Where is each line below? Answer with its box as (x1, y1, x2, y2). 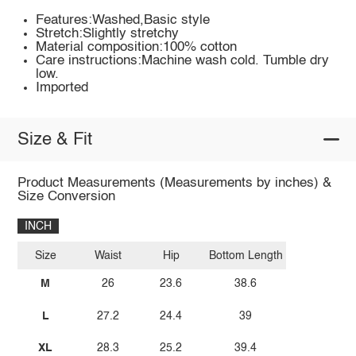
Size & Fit (17, 130, 92, 149)
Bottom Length (208, 250, 283, 261)
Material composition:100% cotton (36, 41, 238, 55)
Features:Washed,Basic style (36, 14, 211, 28)
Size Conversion (17, 190, 115, 204)
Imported (36, 81, 89, 95)
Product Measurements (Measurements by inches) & (17, 176, 331, 191)
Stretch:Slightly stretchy (36, 27, 180, 41)
